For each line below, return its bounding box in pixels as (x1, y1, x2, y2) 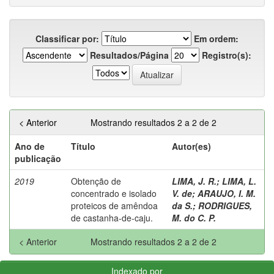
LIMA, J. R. (172, 174, 217, 187)
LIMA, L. (222, 174, 256, 187)
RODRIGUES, (198, 199, 252, 212)
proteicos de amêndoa (71, 199, 158, 212)
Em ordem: (194, 32, 239, 45)
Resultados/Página (90, 48, 169, 61)
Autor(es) (172, 139, 211, 152)
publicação (15, 152, 61, 165)
